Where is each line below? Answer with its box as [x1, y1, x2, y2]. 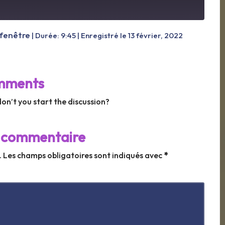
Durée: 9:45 [35, 31, 76, 41]
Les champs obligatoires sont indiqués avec [3, 150, 164, 161]
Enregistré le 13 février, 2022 [81, 31, 183, 41]
